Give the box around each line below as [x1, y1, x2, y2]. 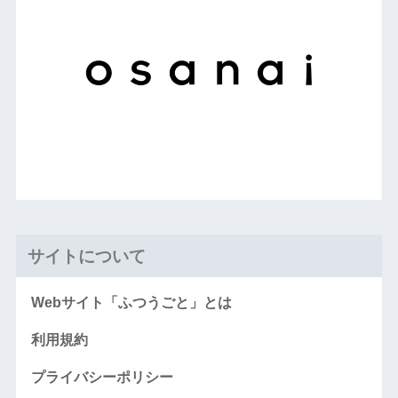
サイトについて [27, 245, 146, 267]
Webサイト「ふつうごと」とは [30, 295, 232, 311]
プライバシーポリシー [30, 370, 173, 386]
